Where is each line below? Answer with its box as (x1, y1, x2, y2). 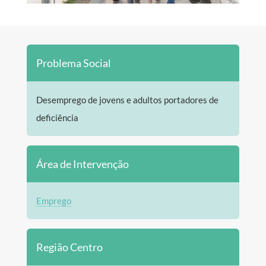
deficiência (36, 112, 78, 123)
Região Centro (36, 240, 103, 254)
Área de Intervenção (36, 157, 129, 170)
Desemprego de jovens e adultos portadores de (36, 94, 218, 105)
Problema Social (36, 56, 111, 69)
